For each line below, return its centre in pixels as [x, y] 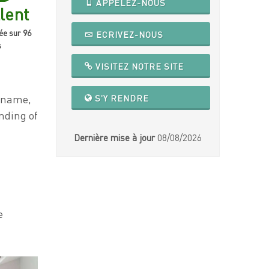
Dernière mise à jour [115, 138]
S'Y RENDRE [121, 98]
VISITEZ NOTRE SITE [139, 66]
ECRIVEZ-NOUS [129, 35]
